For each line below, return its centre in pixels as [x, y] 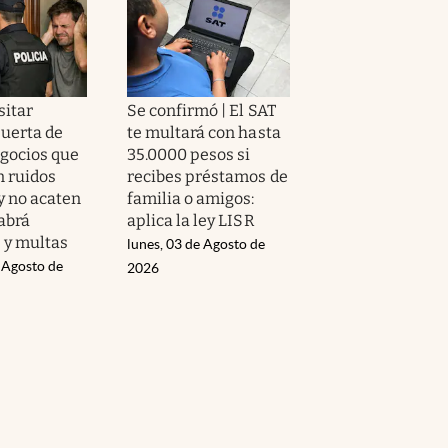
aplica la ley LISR [191, 220]
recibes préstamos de [207, 176]
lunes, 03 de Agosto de [196, 243]
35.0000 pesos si [189, 154]
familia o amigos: [191, 198]
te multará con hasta [204, 132]
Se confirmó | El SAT [201, 110]
